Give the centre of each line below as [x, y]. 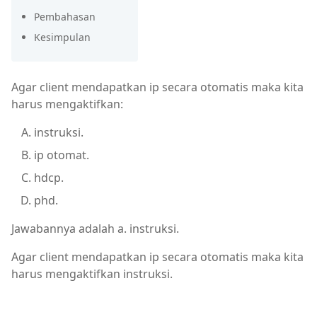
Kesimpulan [62, 37]
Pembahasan [65, 17]
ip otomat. [62, 155]
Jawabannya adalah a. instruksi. [95, 229]
